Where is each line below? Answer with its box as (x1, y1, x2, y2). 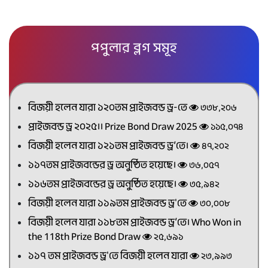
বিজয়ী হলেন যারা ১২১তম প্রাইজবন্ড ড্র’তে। (28, 139, 190, 153)
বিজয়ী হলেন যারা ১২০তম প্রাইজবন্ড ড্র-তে (28, 100, 189, 114)
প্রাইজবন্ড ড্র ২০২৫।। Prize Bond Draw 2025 (28, 120, 199, 133)
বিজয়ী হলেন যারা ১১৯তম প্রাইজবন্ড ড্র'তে (28, 196, 188, 210)
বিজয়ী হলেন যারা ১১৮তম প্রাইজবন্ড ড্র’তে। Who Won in (28, 215, 241, 229)
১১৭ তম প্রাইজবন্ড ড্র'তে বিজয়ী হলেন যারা (28, 249, 190, 263)
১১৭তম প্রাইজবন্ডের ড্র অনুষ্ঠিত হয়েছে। (28, 158, 178, 172)
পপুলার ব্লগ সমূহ (91, 39, 177, 57)
